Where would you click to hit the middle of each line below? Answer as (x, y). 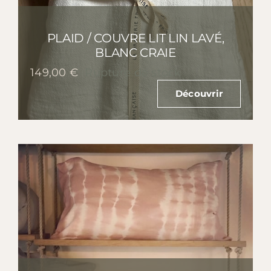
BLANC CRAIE (135, 52)
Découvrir (199, 93)
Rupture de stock (133, 72)
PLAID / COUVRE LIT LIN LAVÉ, (135, 38)
